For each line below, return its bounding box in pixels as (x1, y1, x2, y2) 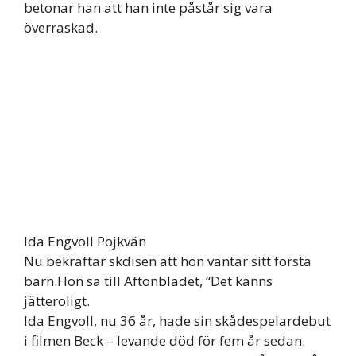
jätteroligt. (24, 291, 90, 310)
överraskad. (24, 17, 98, 37)
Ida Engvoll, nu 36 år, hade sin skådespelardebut (24, 311, 331, 330)
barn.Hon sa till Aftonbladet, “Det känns (24, 271, 273, 290)
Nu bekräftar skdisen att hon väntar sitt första (24, 251, 311, 270)
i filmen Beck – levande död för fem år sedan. (24, 331, 305, 350)
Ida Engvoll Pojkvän (24, 231, 146, 250)
